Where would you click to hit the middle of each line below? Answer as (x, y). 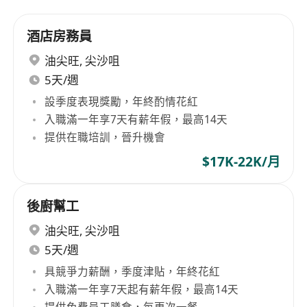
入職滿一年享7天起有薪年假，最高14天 (142, 290)
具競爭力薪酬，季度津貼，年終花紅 (133, 271)
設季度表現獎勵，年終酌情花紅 (122, 101)
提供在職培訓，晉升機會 (105, 137)
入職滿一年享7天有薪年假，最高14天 (136, 120)
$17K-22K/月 (241, 161)
